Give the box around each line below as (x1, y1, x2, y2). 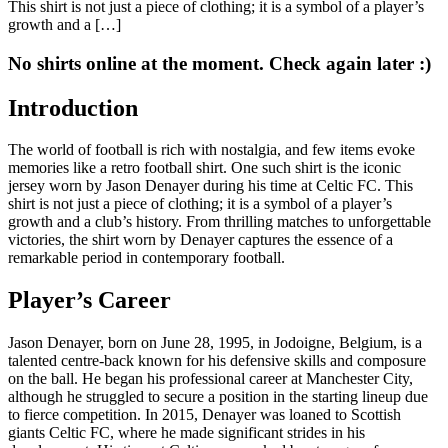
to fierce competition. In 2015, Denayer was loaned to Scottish (8, 406, 401, 424)
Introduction (8, 94, 138, 121)
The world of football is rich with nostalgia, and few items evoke (8, 141, 415, 159)
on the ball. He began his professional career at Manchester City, (8, 370, 413, 388)
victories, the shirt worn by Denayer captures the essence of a (8, 231, 393, 249)
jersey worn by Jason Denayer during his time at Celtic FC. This (8, 177, 413, 195)
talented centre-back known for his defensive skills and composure (8, 352, 426, 370)
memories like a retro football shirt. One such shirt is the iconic (8, 159, 401, 177)
